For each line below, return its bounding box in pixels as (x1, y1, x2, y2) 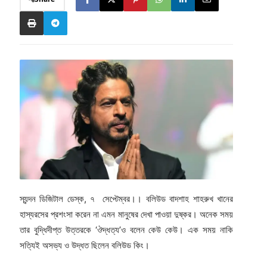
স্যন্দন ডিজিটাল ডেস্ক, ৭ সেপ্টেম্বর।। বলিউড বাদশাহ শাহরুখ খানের (19, 193, 234, 205)
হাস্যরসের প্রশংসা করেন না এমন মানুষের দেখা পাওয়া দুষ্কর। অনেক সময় (19, 209, 234, 221)
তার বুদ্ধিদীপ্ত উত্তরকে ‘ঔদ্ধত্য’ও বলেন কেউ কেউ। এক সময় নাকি (19, 224, 234, 236)
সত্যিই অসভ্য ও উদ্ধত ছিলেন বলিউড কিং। (19, 240, 150, 252)
